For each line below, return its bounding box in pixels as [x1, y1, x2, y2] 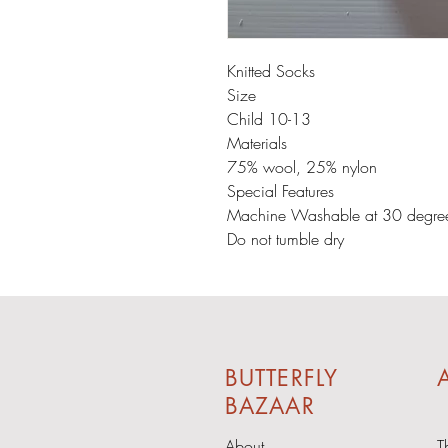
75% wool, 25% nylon [227, 155, 377, 178]
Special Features [227, 179, 334, 202]
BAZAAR [225, 391, 315, 420]
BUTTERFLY [225, 363, 338, 392]
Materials [227, 131, 287, 154]
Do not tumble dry [227, 227, 344, 250]
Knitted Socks [227, 59, 315, 82]
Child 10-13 [227, 107, 311, 130]
